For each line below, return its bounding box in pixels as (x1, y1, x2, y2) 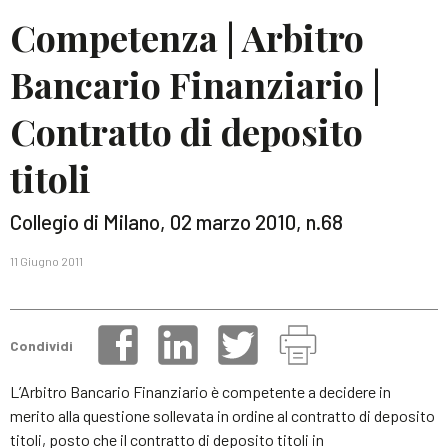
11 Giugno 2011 (10, 254, 83, 268)
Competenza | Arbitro (10, 13, 364, 61)
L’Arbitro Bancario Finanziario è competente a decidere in (10, 382, 391, 401)
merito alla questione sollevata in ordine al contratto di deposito (10, 406, 435, 425)
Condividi (10, 336, 73, 354)
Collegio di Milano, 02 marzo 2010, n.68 (10, 209, 343, 234)
